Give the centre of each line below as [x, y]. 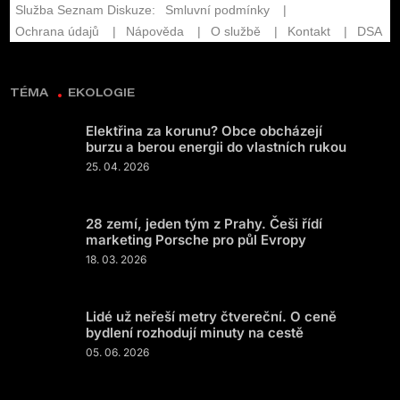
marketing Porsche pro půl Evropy [196, 240]
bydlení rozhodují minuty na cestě [195, 333]
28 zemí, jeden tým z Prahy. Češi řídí [204, 224]
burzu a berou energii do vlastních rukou [216, 147]
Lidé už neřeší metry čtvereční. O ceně [211, 317]
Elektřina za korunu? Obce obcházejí [204, 131]
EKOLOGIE [102, 92]
